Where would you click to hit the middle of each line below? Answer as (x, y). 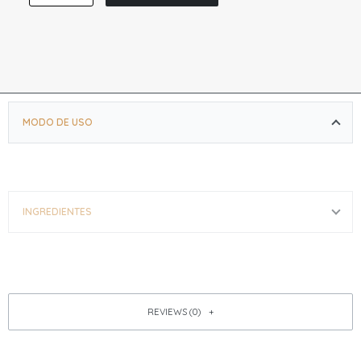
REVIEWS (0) (174, 312)
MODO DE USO (58, 122)
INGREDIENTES (57, 212)
